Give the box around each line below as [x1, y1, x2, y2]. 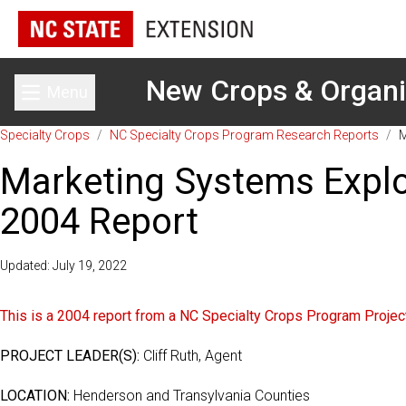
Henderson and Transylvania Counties [70, 387, 310, 404]
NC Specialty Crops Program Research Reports [110, 128, 379, 142]
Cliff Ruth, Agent [140, 347, 242, 364]
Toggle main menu [53, 93, 187, 112]
